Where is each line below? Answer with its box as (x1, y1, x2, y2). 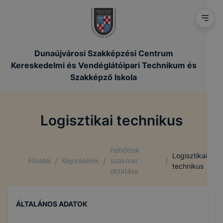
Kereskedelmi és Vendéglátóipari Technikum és (10, 60, 197, 70)
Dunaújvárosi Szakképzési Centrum (34, 48, 173, 58)
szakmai (110, 156, 137, 165)
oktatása (110, 167, 138, 175)
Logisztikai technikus (40, 112, 183, 129)
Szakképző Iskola (70, 72, 137, 82)
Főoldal (28, 156, 51, 165)
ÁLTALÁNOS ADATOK (16, 200, 88, 208)
